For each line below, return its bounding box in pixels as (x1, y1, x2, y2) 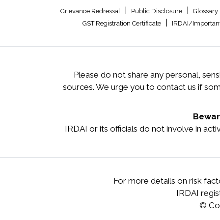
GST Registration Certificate (82, 20, 163, 27)
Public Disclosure (131, 7, 184, 15)
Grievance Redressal (60, 7, 122, 15)
